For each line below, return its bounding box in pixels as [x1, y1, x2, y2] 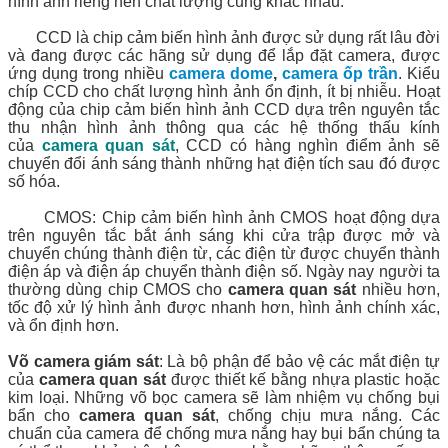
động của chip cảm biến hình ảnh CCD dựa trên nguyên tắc [8, 100, 440, 118]
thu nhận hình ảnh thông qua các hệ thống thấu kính [8, 118, 440, 136]
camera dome [169, 64, 273, 82]
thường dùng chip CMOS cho [8, 280, 228, 298]
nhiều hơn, [356, 280, 441, 298]
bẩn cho [8, 406, 79, 424]
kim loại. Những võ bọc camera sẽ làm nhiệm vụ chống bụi [8, 388, 440, 406]
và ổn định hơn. [8, 316, 119, 334]
